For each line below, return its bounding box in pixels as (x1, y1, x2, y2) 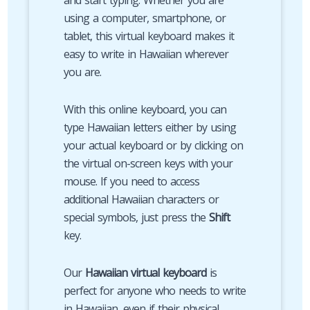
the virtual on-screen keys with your (63, 156, 232, 171)
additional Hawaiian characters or (63, 192, 219, 207)
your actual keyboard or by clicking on (63, 138, 243, 153)
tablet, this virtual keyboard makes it (63, 28, 234, 44)
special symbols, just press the (63, 210, 209, 225)
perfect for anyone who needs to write (63, 283, 246, 298)
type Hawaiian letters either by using (63, 120, 236, 135)
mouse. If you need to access (63, 174, 199, 189)
